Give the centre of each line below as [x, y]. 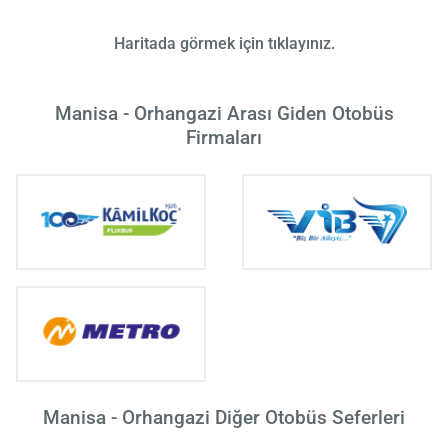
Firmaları [224, 137]
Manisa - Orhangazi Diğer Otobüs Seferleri [224, 417]
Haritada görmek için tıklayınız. [224, 43]
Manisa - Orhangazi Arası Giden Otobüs [224, 113]
